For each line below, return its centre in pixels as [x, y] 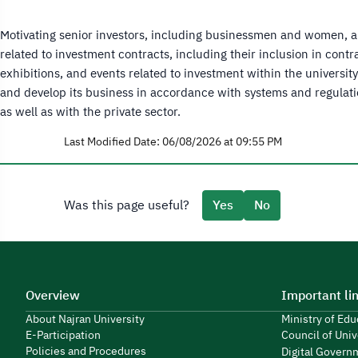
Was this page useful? [127, 205]
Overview [53, 296]
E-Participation [63, 335]
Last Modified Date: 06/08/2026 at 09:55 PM [173, 142]
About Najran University [85, 319]
